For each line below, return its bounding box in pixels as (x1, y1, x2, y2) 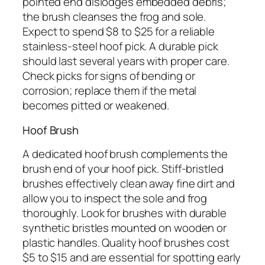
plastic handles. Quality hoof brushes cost (22, 235, 230, 251)
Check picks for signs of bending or (22, 68, 195, 84)
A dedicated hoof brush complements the (22, 146, 228, 162)
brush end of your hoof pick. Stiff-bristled (22, 161, 224, 177)
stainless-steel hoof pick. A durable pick (22, 38, 218, 54)
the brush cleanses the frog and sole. (22, 9, 206, 25)
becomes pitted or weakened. (22, 98, 170, 114)
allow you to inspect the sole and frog (22, 190, 208, 206)
